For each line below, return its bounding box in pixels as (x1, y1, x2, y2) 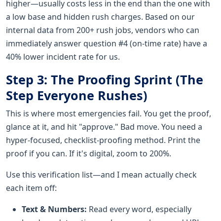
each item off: (6, 182, 57, 193)
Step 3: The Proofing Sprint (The (6, 71, 203, 88)
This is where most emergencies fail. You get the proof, (6, 108, 211, 119)
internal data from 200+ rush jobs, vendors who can (6, 24, 199, 36)
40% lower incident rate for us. (6, 51, 120, 62)
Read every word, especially (87, 203, 191, 215)
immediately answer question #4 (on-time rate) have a (6, 37, 207, 49)
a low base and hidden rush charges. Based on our (6, 11, 195, 22)
